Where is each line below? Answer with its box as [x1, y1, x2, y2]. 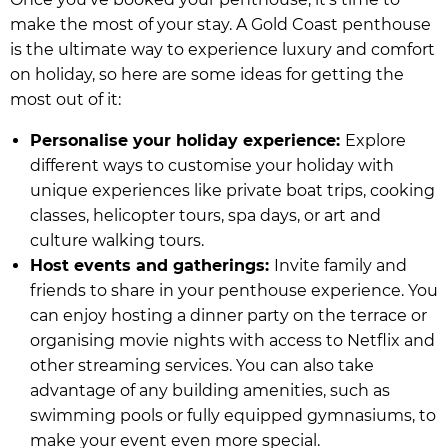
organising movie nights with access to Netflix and [30, 330, 435, 350]
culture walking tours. [30, 230, 204, 250]
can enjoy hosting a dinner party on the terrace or [30, 305, 427, 325]
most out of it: [10, 89, 121, 109]
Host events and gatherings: [30, 255, 274, 275]
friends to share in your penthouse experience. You [30, 280, 438, 300]
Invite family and [274, 255, 407, 275]
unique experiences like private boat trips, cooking [30, 180, 435, 200]
